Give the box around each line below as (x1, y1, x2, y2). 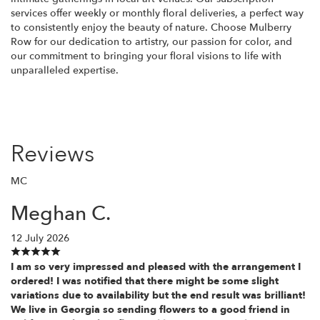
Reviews (11, 138, 94, 170)
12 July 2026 (11, 231, 69, 245)
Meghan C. (11, 199, 111, 227)
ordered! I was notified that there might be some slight (11, 274, 279, 288)
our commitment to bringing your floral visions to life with (11, 49, 281, 63)
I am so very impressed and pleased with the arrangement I (11, 259, 301, 274)
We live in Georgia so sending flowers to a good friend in (11, 302, 290, 316)
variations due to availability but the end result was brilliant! (11, 288, 306, 302)
